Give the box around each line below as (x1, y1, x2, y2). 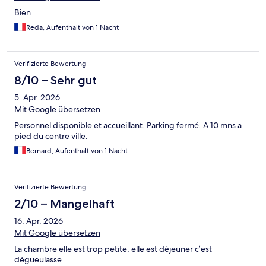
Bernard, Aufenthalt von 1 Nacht (26, 146, 128, 156)
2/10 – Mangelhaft (14, 197, 115, 211)
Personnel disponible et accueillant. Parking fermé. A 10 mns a (14, 120, 242, 131)
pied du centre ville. (14, 131, 88, 142)
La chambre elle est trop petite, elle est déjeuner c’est (14, 243, 212, 255)
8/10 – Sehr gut (14, 73, 97, 88)
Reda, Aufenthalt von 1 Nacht (26, 23, 119, 33)
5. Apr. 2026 (14, 92, 60, 103)
